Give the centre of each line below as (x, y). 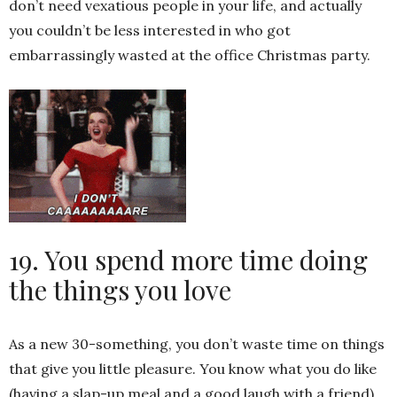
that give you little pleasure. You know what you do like (193, 368)
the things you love (120, 289)
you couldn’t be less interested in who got (150, 30)
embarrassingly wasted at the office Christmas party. (190, 54)
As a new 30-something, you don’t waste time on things (197, 343)
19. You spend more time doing (188, 259)
